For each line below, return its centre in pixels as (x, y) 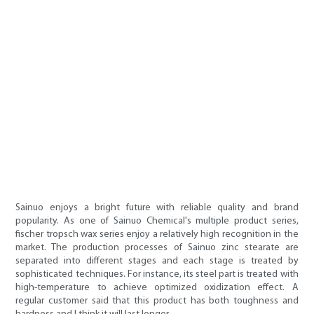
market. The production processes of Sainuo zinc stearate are (157, 248)
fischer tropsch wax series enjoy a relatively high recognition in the (157, 235)
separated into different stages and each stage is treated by (157, 261)
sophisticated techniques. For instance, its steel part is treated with (157, 275)
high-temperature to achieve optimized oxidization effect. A (157, 288)
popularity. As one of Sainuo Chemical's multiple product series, (157, 221)
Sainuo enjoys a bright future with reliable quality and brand (157, 208)
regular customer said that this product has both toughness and (157, 301)
